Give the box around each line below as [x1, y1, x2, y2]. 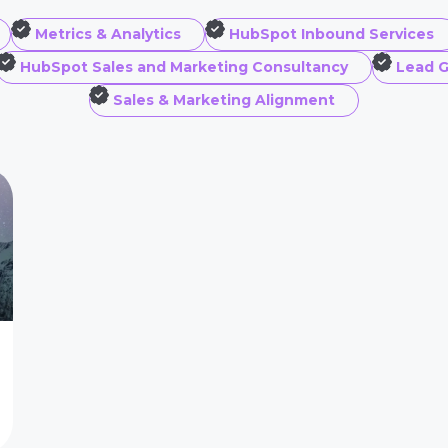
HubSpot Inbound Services [229, 25, 434, 43]
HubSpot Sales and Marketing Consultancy [19, 58, 348, 76]
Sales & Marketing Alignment [113, 91, 335, 109]
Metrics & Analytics [35, 25, 181, 43]
